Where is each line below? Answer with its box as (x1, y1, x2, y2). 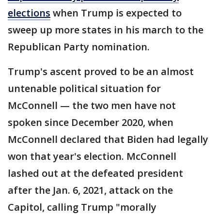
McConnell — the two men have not (8, 98, 176, 112)
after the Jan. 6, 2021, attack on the (8, 183, 173, 197)
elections (8, 6, 50, 19)
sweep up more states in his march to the (8, 23, 203, 36)
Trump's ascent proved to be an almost (8, 64, 194, 78)
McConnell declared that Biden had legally (8, 132, 208, 146)
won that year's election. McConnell (8, 149, 176, 163)
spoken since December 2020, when (8, 115, 173, 129)
